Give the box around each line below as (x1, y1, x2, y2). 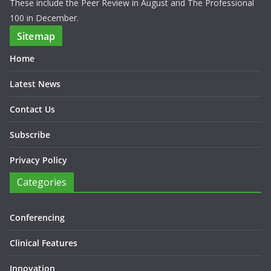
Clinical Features (10, 237, 77, 249)
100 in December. (10, 12, 79, 24)
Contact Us (10, 103, 55, 115)
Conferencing (10, 212, 65, 223)
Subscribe (10, 129, 50, 140)
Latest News (10, 78, 60, 90)
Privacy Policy (10, 154, 67, 166)
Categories (17, 175, 67, 189)
